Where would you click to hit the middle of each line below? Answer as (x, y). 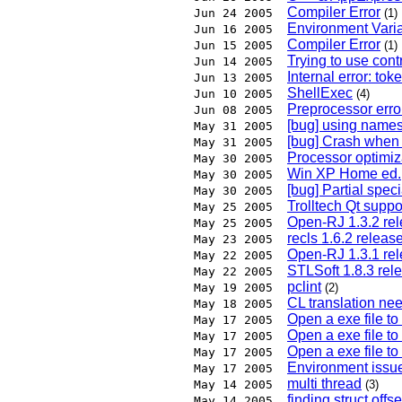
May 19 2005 (233, 288)
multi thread (324, 384)
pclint (304, 287)
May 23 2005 (233, 240)
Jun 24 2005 (233, 13)
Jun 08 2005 (233, 110)
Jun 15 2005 (233, 46)
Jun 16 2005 (233, 30)
